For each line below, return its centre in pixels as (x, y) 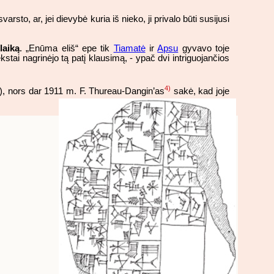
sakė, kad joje (200, 91)
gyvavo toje (204, 48)
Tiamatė (129, 48)
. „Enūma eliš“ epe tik (66, 48)
